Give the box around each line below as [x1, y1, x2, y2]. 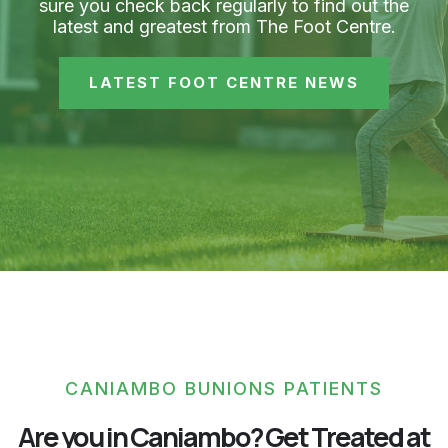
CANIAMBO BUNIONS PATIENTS [65, 377, 383, 399]
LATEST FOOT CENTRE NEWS [89, 72, 359, 92]
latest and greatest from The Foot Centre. [52, 15, 396, 37]
